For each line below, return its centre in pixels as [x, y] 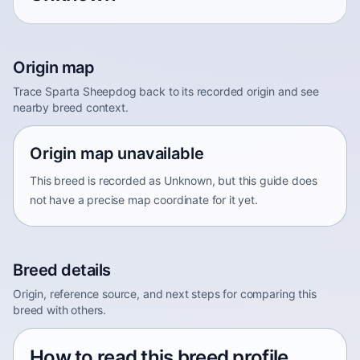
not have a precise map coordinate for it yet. [144, 200]
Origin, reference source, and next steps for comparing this [165, 294]
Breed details [62, 270]
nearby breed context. [71, 107]
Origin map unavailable [117, 153]
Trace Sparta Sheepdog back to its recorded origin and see [166, 91]
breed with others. [60, 310]
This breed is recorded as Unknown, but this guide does [174, 180]
